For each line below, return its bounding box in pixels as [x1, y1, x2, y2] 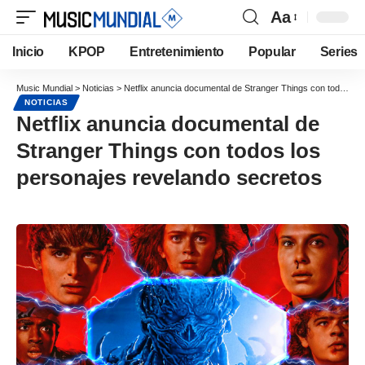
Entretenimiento [129, 45, 225, 59]
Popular [248, 45, 296, 59]
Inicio [12, 45, 45, 59]
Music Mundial [16, 83, 73, 93]
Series [319, 45, 358, 59]
